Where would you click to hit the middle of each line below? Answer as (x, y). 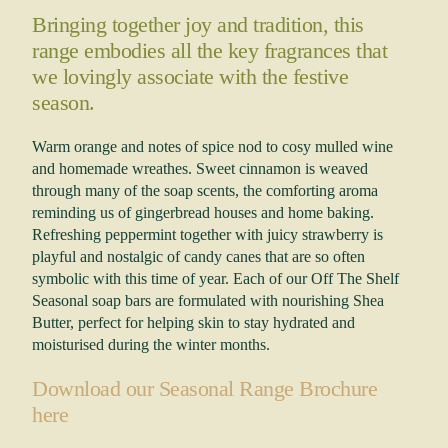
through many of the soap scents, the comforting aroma (205, 190)
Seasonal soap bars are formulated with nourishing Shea (208, 300)
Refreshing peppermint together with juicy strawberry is (207, 234)
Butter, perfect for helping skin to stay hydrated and (193, 322)
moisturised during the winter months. (151, 344)
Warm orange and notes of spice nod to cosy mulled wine (212, 146)
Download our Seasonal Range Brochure (204, 388)
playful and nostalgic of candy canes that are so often (198, 256)
